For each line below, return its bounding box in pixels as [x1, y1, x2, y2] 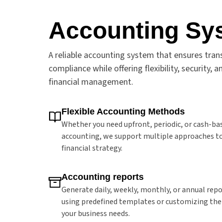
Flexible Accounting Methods [61, 106, 185, 116]
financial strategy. [61, 142, 122, 154]
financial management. [49, 75, 133, 88]
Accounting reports [61, 171, 144, 182]
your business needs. [61, 208, 130, 219]
